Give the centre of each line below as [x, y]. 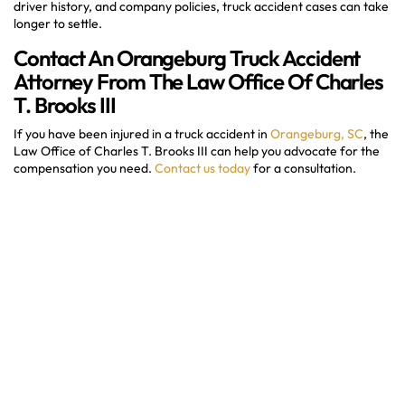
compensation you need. [84, 168]
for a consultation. [303, 168]
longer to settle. [58, 23]
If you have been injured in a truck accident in [142, 133]
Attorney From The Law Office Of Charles [199, 81]
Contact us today [202, 168]
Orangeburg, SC [317, 133]
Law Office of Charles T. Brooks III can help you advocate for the [197, 151]
